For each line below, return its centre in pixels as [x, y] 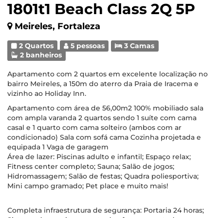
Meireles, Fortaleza [57, 26]
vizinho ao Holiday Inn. [47, 93]
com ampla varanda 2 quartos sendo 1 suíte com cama [102, 118]
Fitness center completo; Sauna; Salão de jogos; [91, 166]
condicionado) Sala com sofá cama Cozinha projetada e [104, 137]
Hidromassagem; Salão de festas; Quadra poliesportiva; [103, 176]
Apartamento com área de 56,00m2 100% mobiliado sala [105, 108]
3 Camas [138, 46]
